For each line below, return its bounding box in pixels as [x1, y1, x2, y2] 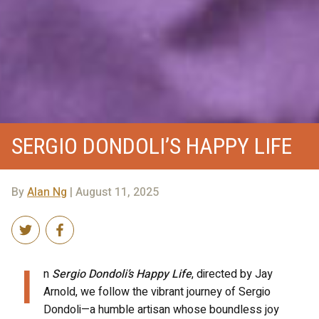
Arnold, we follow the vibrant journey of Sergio [43, 283, 271, 300]
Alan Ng [27, 183, 67, 201]
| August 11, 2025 [67, 183, 159, 201]
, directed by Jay [192, 265, 273, 283]
